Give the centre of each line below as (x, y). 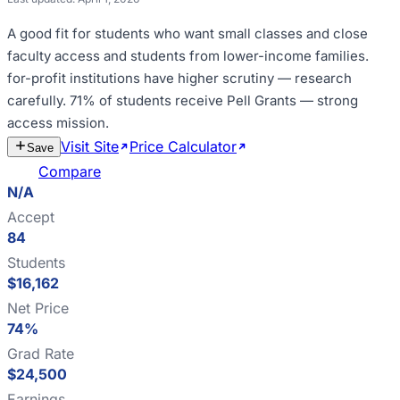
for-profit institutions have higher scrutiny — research (179, 78)
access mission (56, 123)
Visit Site (90, 146)
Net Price (38, 308)
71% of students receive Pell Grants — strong (214, 100)
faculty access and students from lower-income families (186, 56)
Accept (31, 217)
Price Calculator (183, 146)
